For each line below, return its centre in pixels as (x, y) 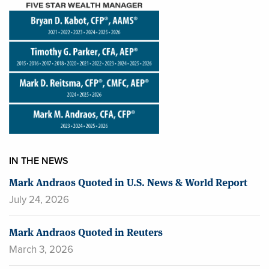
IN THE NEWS (39, 160)
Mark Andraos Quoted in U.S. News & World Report (128, 181)
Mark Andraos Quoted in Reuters (86, 231)
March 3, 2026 (41, 249)
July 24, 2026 (39, 199)
